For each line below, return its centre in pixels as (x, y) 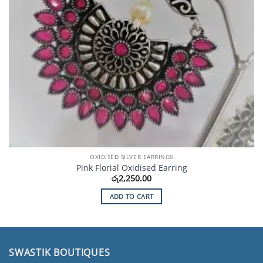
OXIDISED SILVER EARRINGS (131, 157)
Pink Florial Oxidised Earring (131, 167)
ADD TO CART (131, 196)
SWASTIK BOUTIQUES (60, 252)
